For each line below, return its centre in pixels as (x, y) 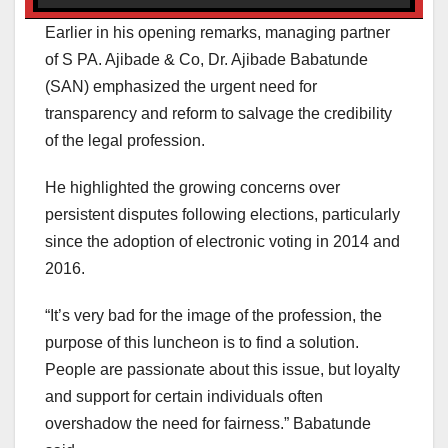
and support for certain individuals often (184, 396)
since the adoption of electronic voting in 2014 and (222, 241)
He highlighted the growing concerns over (192, 187)
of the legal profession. (125, 140)
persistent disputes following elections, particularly (222, 214)
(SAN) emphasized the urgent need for (181, 86)
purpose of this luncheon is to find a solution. (202, 342)
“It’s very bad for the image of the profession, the (213, 315)
